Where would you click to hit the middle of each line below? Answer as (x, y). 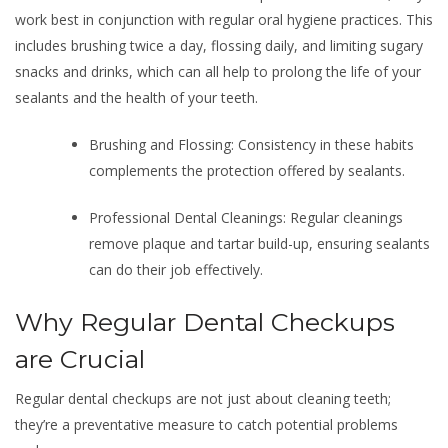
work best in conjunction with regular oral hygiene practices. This (224, 19)
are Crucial (80, 359)
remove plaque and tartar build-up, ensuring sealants (259, 243)
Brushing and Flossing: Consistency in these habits (251, 144)
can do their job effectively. (176, 269)
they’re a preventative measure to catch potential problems (206, 424)
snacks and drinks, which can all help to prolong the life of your (218, 71)
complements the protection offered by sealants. (247, 170)
